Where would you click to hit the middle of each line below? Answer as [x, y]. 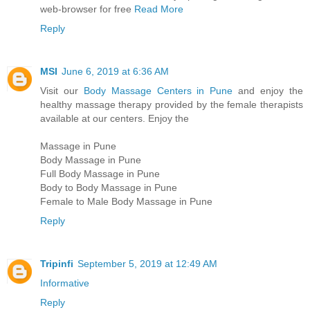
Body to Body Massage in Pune [109, 187]
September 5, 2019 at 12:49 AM [147, 263]
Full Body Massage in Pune [100, 173]
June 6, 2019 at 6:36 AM [115, 71]
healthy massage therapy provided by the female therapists [172, 104]
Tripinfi [57, 263]
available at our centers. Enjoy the [115, 118]
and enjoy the [271, 90]
